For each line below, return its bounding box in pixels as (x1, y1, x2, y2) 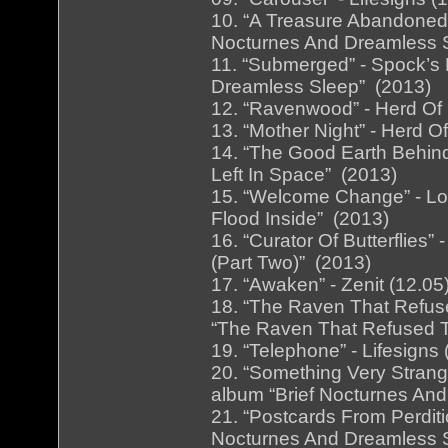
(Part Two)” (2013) (211, 252, 372, 274)
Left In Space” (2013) (211, 164, 398, 186)
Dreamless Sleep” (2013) (211, 76, 432, 98)
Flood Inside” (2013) (211, 208, 390, 230)
